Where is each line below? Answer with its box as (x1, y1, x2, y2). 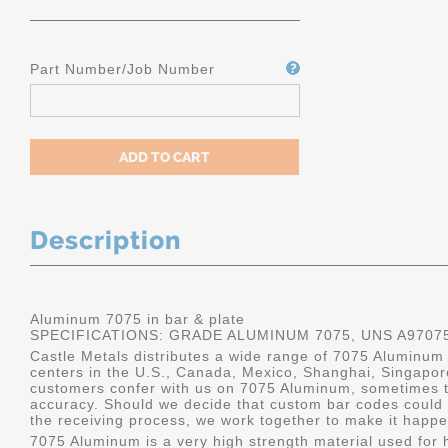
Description (30, 225, 181, 255)
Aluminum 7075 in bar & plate (30, 311, 245, 327)
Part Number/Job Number (30, 61, 215, 77)
